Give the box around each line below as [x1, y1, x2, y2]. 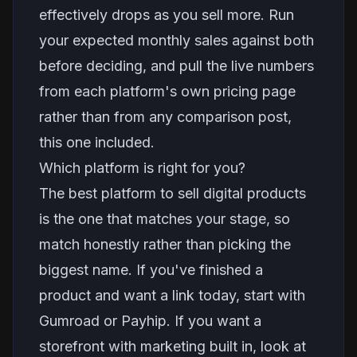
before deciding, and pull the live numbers [39, 57, 314, 74]
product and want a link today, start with [39, 287, 305, 304]
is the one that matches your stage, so [39, 210, 290, 227]
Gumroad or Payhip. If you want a [39, 312, 261, 329]
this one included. [39, 134, 155, 151]
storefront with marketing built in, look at [39, 338, 306, 355]
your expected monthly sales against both [39, 32, 314, 49]
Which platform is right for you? [39, 159, 245, 176]
